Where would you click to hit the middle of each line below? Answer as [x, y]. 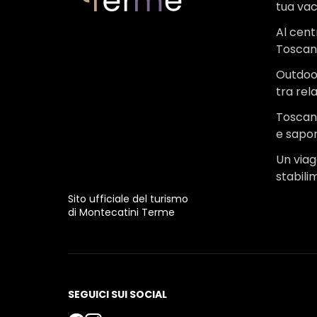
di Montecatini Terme [121, 212]
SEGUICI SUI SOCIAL [117, 294]
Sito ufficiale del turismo [128, 198]
